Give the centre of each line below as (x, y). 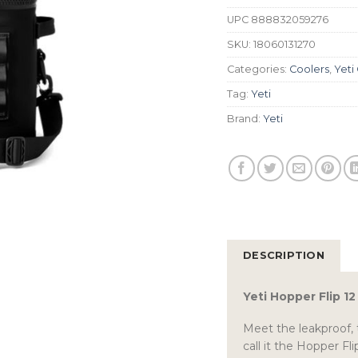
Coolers (309, 69)
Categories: (258, 69)
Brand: (245, 118)
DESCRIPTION (284, 255)
